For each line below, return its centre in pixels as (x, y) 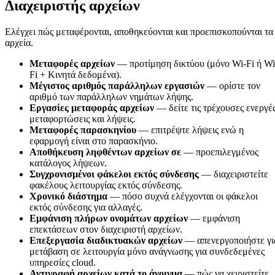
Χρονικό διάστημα (68, 196)
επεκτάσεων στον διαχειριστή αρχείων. (106, 229)
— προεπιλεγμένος (220, 152)
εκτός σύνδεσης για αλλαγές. (86, 207)
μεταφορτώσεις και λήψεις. (83, 118)
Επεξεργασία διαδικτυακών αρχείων (106, 240)
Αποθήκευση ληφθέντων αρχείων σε (105, 152)
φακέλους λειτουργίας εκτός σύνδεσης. (106, 185)
